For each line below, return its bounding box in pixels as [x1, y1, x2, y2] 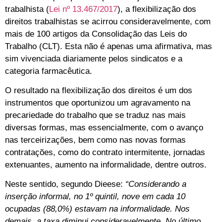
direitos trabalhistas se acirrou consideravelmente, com [5, 16, 211, 26]
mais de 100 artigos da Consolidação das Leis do [5, 29, 187, 39]
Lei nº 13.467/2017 [49, 4, 117, 14]
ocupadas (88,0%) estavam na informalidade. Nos [5, 204, 190, 214]
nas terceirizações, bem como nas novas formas [5, 135, 186, 145]
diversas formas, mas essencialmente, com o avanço [5, 122, 203, 132]
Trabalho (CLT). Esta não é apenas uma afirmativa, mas [5, 41, 212, 51]
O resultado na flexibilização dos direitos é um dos [5, 85, 192, 95]
